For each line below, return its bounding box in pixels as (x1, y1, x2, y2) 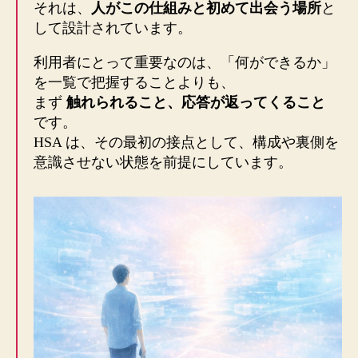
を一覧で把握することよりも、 (34, 74, 235, 90)
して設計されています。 (34, 19, 192, 36)
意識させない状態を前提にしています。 (34, 153, 292, 170)
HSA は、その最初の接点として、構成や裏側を (34, 133, 339, 150)
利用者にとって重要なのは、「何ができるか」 (34, 54, 336, 70)
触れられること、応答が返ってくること (66, 93, 325, 110)
